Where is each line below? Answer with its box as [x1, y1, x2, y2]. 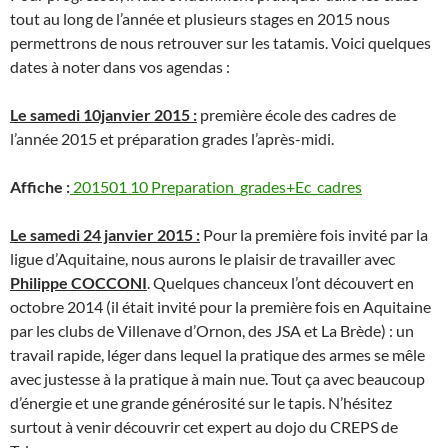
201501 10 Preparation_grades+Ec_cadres [73, 177, 362, 197]
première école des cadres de [197, 105, 396, 125]
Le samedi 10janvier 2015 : [10, 105, 197, 125]
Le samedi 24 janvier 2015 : [10, 225, 200, 245]
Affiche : [10, 177, 70, 197]
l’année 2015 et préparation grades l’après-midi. [10, 129, 334, 149]
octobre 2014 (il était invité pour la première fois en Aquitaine [10, 297, 431, 317]
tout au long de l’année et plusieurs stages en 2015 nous [10, 9, 390, 29]
